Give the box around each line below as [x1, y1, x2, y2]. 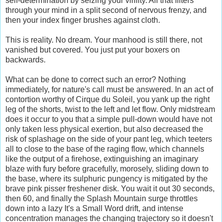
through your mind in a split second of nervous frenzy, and [5, 5, 207, 14]
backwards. [5, 55, 46, 64]
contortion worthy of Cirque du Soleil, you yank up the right [5, 95, 210, 104]
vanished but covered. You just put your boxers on [5, 45, 180, 54]
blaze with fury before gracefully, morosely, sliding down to [5, 164, 209, 173]
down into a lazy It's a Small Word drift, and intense [5, 204, 183, 213]
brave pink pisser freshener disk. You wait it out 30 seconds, [5, 184, 215, 193]
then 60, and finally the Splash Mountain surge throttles [5, 194, 198, 203]
